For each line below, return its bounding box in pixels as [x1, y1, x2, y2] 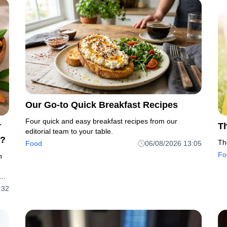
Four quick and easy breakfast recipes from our [25, 117, 177, 125]
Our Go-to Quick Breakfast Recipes [25, 99, 178, 110]
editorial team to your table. [25, 127, 113, 135]
